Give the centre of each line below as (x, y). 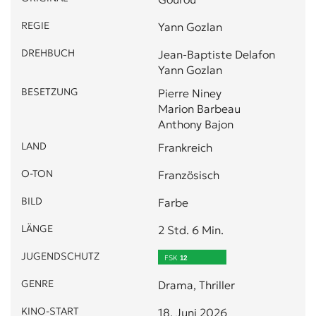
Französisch (189, 175)
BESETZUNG (50, 91)
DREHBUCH (48, 53)
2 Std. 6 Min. (191, 230)
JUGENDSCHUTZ (60, 256)
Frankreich (185, 147)
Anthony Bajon (196, 124)
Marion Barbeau (199, 108)
